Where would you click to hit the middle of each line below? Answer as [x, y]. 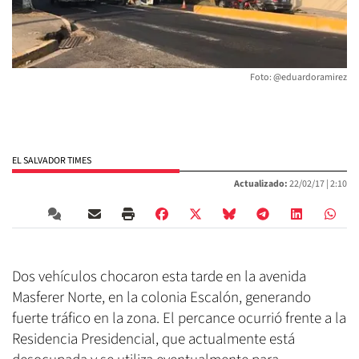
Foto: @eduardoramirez [298, 78]
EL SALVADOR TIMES [52, 161]
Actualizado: [261, 184]
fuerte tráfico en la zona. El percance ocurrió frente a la [179, 319]
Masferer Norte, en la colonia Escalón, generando [161, 298]
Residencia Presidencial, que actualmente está [153, 340]
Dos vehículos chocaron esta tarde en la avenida [159, 277]
